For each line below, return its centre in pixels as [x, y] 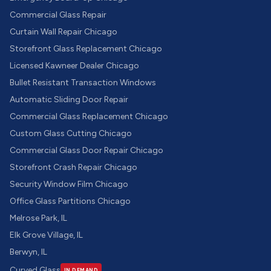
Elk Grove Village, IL [46, 235]
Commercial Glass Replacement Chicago [89, 116]
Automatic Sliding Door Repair [69, 100]
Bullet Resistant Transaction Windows [83, 83]
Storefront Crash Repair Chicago [73, 167]
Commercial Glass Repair [58, 15]
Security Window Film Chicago [69, 184]
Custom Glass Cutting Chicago [71, 133]
